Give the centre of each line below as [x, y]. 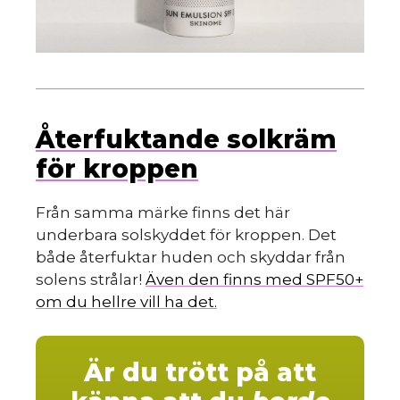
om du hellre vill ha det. [126, 301]
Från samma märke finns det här [163, 212]
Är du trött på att [200, 373]
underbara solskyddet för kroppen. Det [186, 234]
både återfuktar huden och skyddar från [191, 257]
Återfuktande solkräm [186, 139]
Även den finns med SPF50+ [254, 279]
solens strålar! [91, 279]
